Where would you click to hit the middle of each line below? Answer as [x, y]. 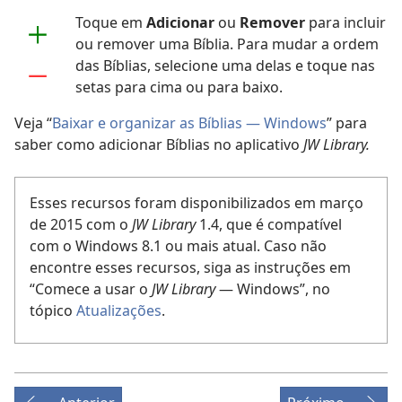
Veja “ [33, 123]
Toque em [111, 23]
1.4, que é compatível [269, 225]
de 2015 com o [81, 225]
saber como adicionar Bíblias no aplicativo [159, 145]
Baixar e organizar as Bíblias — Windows [189, 123]
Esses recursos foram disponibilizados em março [197, 203]
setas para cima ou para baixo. [179, 87]
